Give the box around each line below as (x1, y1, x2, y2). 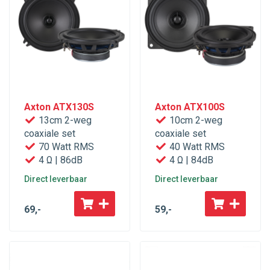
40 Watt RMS (167, 141, 225, 153)
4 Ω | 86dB (36, 154, 83, 166)
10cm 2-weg (167, 115, 222, 127)
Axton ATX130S (24, 101, 94, 113)
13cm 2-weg (36, 115, 92, 127)
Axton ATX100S (155, 101, 225, 113)
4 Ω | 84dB (167, 154, 213, 166)
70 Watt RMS (36, 141, 94, 153)
